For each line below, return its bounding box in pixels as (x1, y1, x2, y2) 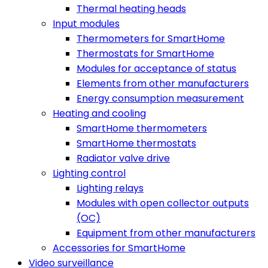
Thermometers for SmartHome (77, 32, 225, 45)
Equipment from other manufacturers (77, 226, 255, 240)
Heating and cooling (53, 106, 146, 120)
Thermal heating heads (77, 2, 186, 16)
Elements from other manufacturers (77, 77, 249, 90)
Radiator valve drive (77, 151, 170, 165)
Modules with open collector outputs (77, 196, 249, 210)
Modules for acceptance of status (77, 62, 236, 75)
